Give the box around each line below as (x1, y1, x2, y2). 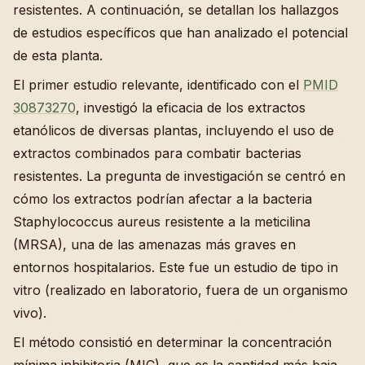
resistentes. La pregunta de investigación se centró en (13, 168, 345, 185)
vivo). (13, 305, 46, 322)
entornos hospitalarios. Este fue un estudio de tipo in (13, 259, 338, 276)
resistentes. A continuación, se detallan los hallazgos (13, 2, 339, 19)
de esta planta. (13, 47, 103, 64)
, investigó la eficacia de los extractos (76, 99, 306, 117)
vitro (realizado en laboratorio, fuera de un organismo (13, 282, 348, 299)
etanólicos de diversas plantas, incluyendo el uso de (13, 122, 334, 139)
